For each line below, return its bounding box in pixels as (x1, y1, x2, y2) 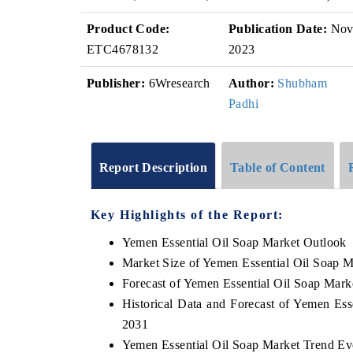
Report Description (98, 160, 208, 174)
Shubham (277, 76, 328, 90)
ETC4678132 (87, 43, 159, 56)
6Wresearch (145, 76, 210, 90)
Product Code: (87, 22, 170, 35)
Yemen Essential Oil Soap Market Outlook (121, 235, 347, 249)
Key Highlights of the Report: (90, 207, 284, 221)
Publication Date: (229, 22, 328, 35)
